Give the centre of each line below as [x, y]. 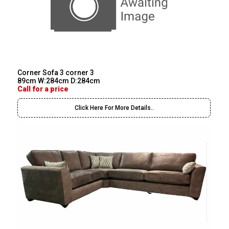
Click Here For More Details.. [114, 108]
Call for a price [43, 89]
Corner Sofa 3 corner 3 [56, 73]
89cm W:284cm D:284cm [59, 81]
